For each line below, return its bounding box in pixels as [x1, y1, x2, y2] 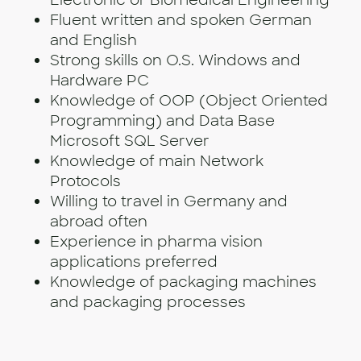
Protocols [50, 172, 121, 192]
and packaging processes [50, 293, 246, 313]
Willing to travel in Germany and [50, 192, 288, 212]
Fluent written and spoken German [50, 10, 312, 31]
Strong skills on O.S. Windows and [50, 51, 301, 71]
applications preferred [50, 252, 218, 272]
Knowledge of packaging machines [50, 272, 317, 293]
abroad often [50, 212, 147, 232]
